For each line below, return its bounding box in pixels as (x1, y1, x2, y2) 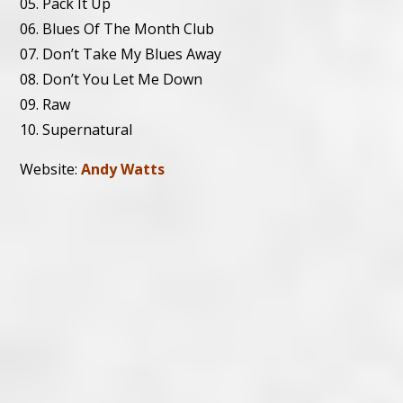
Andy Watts (81, 158, 166, 179)
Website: (20, 158, 82, 179)
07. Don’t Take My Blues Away (20, 43, 222, 64)
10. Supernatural (20, 119, 133, 139)
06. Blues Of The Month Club (20, 18, 215, 39)
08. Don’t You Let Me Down (20, 68, 203, 89)
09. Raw (20, 94, 71, 114)
